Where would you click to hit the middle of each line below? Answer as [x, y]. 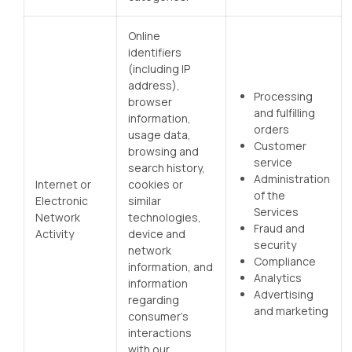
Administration [292, 179]
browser [150, 102]
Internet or [63, 184]
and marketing [291, 311]
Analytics [278, 278]
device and [157, 234]
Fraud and [279, 228]
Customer [280, 146]
